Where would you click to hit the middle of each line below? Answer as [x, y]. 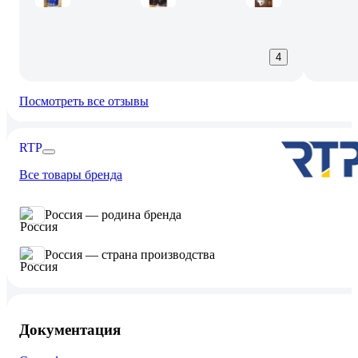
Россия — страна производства [130, 254]
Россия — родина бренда [113, 214]
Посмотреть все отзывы [84, 101]
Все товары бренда [71, 174]
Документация [70, 330]
